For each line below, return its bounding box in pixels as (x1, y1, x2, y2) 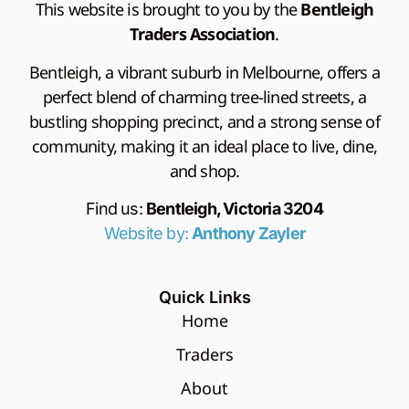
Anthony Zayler (192, 224, 306, 244)
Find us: (86, 199, 146, 219)
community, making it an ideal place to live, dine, (31, 134, 377, 157)
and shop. (169, 159, 240, 182)
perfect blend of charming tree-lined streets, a (42, 85, 367, 108)
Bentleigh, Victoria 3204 (146, 199, 323, 219)
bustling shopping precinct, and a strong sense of (29, 110, 380, 132)
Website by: (103, 224, 193, 244)
